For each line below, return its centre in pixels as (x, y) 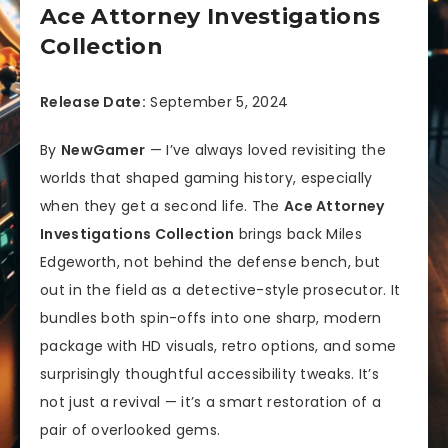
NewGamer (103, 150)
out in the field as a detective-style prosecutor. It (220, 290)
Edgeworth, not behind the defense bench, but (210, 262)
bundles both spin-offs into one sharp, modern (211, 318)
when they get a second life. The (162, 206)
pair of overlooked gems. (130, 430)
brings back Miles (298, 234)
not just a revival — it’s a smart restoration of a (210, 402)
